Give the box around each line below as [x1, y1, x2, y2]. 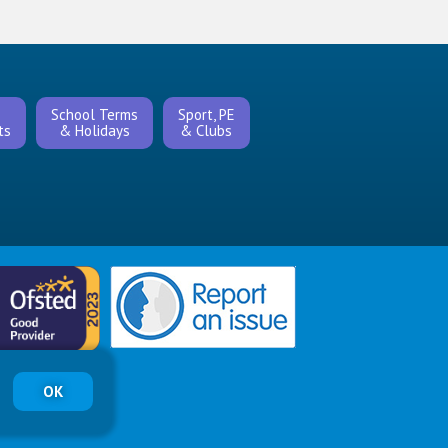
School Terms [50, 105, 138, 124]
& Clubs [180, 121, 233, 140]
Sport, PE [177, 105, 235, 124]
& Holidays [58, 121, 130, 140]
